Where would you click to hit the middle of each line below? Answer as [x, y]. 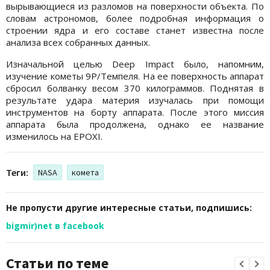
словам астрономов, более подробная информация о [135, 18]
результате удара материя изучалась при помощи [135, 100]
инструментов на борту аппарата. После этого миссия [135, 112]
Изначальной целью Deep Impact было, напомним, [135, 64]
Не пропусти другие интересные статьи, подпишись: [129, 207]
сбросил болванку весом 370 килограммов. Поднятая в [135, 88]
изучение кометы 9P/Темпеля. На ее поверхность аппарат [135, 76]
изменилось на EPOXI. [54, 136]
